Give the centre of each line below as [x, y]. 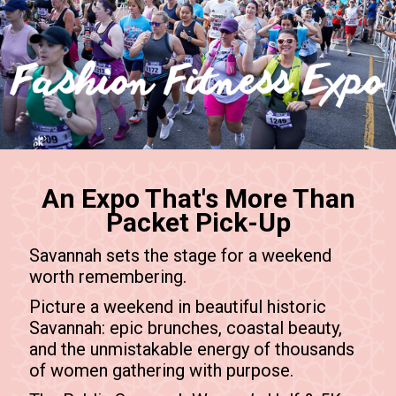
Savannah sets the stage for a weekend [181, 255]
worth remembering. [108, 276]
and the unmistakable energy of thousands [192, 349]
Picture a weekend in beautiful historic [178, 306]
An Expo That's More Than [198, 198]
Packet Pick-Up [198, 222]
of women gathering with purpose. [162, 370]
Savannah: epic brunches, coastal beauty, [186, 327]
